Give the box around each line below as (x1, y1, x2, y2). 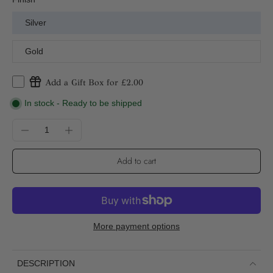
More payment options (93, 221, 180, 232)
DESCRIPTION (17, 258, 75, 269)
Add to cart (117, 155, 156, 168)
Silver (25, 18, 46, 28)
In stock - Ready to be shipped (24, 98, 142, 108)
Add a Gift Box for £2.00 (45, 77, 143, 88)
